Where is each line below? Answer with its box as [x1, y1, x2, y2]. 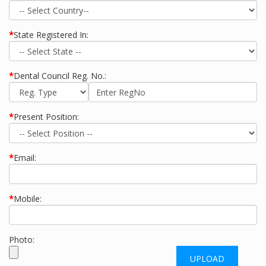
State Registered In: [14, 29, 88, 40]
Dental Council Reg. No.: [14, 70, 106, 81]
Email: [14, 152, 36, 163]
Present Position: [14, 111, 79, 122]
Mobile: [14, 193, 42, 204]
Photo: [9, 234, 34, 245]
